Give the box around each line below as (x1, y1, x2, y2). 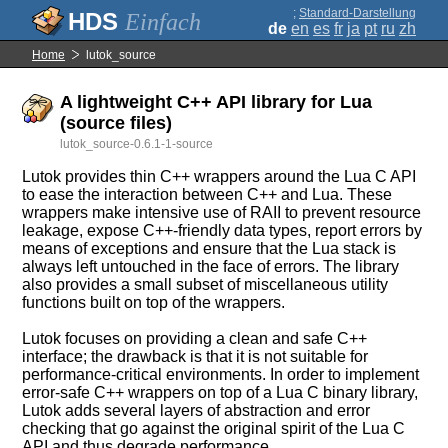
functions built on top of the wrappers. (22, 294, 286, 311)
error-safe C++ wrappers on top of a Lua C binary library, (22, 384, 419, 401)
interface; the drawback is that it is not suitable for (22, 348, 369, 365)
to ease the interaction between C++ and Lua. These (22, 186, 393, 203)
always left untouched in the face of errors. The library (22, 258, 400, 275)
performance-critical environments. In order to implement (22, 366, 420, 383)
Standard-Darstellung (299, 6, 416, 20)
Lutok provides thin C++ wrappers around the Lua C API (22, 168, 417, 185)
